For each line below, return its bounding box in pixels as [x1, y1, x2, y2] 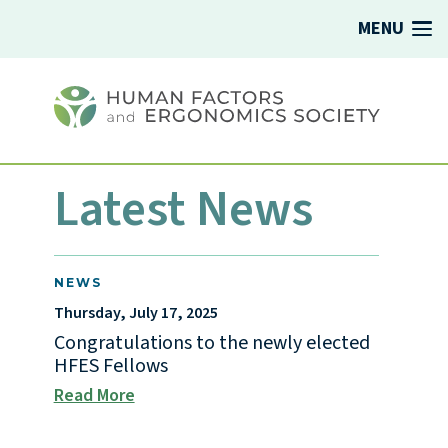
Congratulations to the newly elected [53, 329, 370, 358]
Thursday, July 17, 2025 [53, 302, 218, 325]
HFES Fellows [53, 352, 168, 381]
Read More [53, 383, 135, 409]
